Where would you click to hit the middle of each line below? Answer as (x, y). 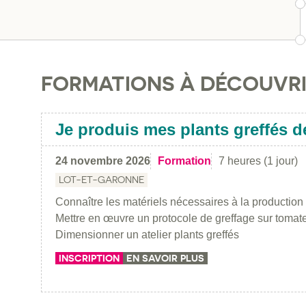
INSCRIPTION (89, 258)
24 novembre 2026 (103, 161)
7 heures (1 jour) (258, 161)
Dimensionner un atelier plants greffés (147, 234)
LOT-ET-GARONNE (101, 179)
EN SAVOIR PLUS (165, 258)
